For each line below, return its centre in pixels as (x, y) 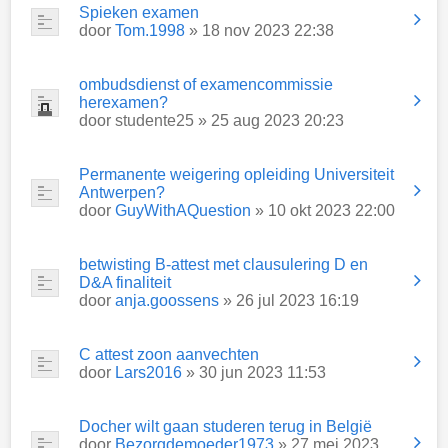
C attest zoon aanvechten (169, 354)
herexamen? (123, 102)
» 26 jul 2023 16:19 (289, 300)
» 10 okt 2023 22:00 (323, 210)
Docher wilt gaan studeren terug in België (225, 426)
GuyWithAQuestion (183, 210)
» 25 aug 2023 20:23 (269, 120)
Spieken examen (139, 12)
